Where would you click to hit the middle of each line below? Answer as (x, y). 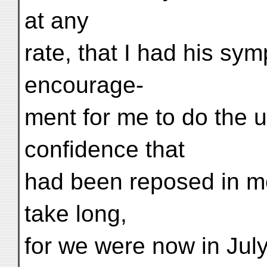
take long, (76, 214)
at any (57, 21)
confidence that (105, 149)
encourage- (84, 85)
